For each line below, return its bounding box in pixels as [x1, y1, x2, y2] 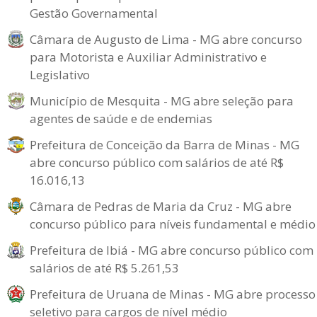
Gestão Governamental [30, 5, 158, 21]
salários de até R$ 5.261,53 [30, 260, 179, 276]
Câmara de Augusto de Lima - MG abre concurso [30, 31, 302, 47]
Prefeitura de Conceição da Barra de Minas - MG [30, 137, 299, 153]
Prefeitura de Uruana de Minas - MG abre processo [30, 286, 316, 302]
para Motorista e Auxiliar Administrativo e [30, 49, 267, 65]
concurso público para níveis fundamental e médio [30, 216, 316, 232]
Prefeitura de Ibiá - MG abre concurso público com [30, 242, 313, 258]
